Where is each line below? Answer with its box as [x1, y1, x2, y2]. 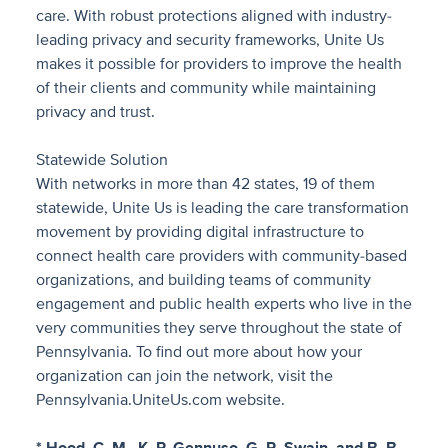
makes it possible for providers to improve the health [36, 54, 402, 74]
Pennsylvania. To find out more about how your [36, 342, 362, 362]
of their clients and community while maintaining [36, 78, 376, 98]
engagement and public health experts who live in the [36, 294, 412, 314]
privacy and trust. [36, 102, 155, 122]
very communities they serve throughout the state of [36, 318, 402, 338]
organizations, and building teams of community [36, 270, 371, 290]
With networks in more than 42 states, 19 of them [36, 174, 375, 194]
